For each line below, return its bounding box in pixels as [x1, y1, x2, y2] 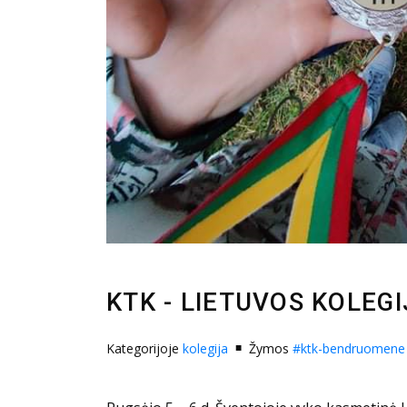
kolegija [183, 339, 228, 357]
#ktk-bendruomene [293, 339, 405, 357]
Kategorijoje [106, 339, 183, 357]
